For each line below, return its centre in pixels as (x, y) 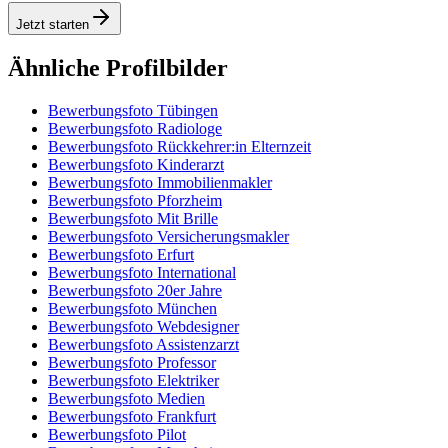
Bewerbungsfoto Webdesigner (143, 326)
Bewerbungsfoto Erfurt (121, 254)
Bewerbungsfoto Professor (132, 362)
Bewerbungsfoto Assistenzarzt (143, 344)
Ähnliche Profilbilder (118, 67)
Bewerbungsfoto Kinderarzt (136, 164)
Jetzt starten (52, 25)
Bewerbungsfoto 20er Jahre (135, 290)
